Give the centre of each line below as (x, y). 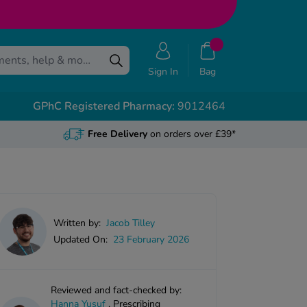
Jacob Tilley (131, 223)
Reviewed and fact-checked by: (116, 291)
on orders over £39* (191, 134)
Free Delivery (117, 134)
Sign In (163, 72)
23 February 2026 (151, 240)
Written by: (77, 223)
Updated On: (81, 240)
